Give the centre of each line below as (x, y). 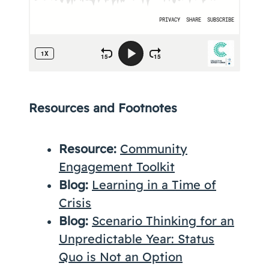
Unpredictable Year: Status (137, 239)
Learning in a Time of (154, 185)
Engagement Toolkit (117, 167)
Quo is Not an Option (121, 257)
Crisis (75, 203)
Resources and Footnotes (103, 108)
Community (154, 149)
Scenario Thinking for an (163, 221)
